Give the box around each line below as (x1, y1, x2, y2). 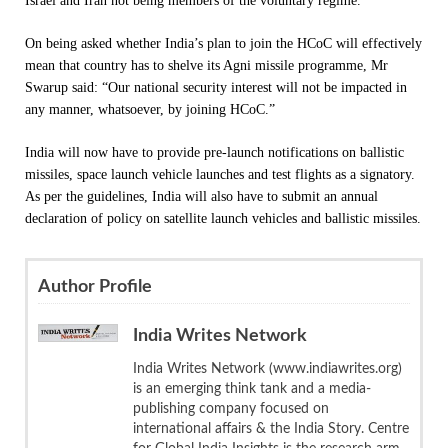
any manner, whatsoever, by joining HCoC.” (25, 101, 275, 117)
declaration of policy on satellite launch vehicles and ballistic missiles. (25, 210, 421, 226)
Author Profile (38, 277, 152, 296)
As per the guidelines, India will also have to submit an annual (25, 188, 378, 204)
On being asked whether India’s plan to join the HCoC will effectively (25, 35, 422, 51)
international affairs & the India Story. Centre (133, 421, 409, 436)
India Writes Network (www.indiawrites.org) (133, 361, 402, 376)
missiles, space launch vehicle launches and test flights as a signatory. (25, 166, 415, 182)
